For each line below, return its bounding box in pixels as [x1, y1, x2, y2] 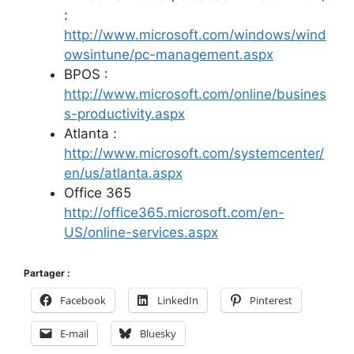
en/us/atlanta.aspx [64, 164, 183, 181]
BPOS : [64, 66, 108, 82]
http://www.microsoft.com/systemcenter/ [64, 145, 324, 161]
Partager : [24, 267, 70, 280]
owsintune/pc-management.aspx [64, 46, 273, 62]
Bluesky [140, 326, 176, 341]
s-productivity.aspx [64, 105, 185, 122]
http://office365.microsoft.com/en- [64, 204, 284, 220]
